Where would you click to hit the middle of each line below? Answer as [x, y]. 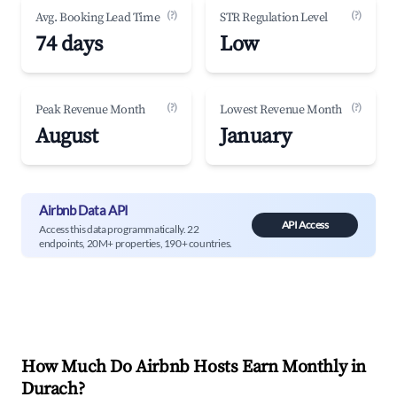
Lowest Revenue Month [281, 110]
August [67, 136]
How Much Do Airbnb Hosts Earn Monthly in [194, 367]
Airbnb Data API [84, 210]
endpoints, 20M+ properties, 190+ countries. [136, 243]
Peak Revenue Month [90, 110]
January [256, 136]
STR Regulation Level [274, 18]
